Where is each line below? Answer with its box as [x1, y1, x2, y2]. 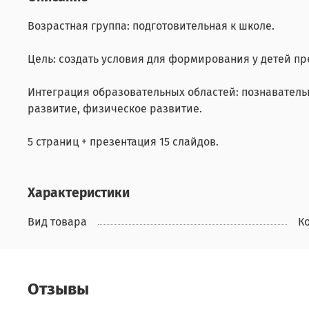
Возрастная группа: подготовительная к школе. [28, 19, 275, 32]
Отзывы [28, 279, 89, 299]
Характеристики [28, 184, 130, 201]
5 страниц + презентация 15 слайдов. [28, 134, 219, 148]
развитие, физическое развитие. [28, 101, 202, 115]
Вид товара [28, 215, 87, 228]
